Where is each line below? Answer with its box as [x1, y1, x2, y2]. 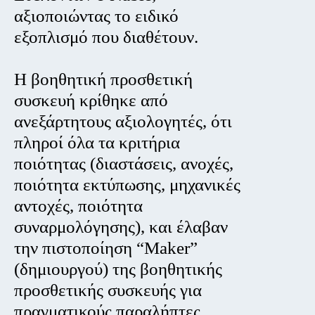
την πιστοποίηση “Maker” [14, 238, 198, 259]
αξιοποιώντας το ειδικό [14, 6, 179, 27]
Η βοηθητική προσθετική [14, 69, 193, 90]
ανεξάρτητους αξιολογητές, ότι [14, 111, 233, 132]
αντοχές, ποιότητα [14, 195, 143, 217]
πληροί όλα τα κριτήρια [14, 132, 181, 153]
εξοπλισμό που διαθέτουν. [14, 27, 199, 48]
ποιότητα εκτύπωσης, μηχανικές [14, 174, 241, 195]
